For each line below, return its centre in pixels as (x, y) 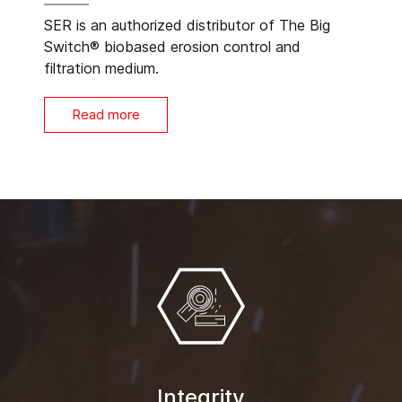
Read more (106, 115)
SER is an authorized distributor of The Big (187, 26)
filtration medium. (101, 69)
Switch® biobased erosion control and (172, 47)
